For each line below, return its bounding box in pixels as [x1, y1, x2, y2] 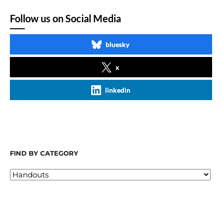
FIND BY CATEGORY [10, 149, 78, 157]
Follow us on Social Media [10, 12, 121, 24]
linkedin [105, 85, 130, 94]
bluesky [106, 40, 129, 49]
